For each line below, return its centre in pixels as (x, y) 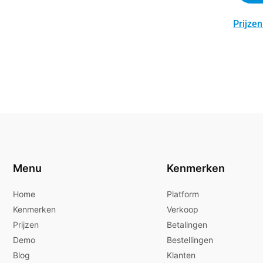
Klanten (181, 255)
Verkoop (183, 209)
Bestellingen (190, 240)
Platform (183, 194)
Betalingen (187, 225)
